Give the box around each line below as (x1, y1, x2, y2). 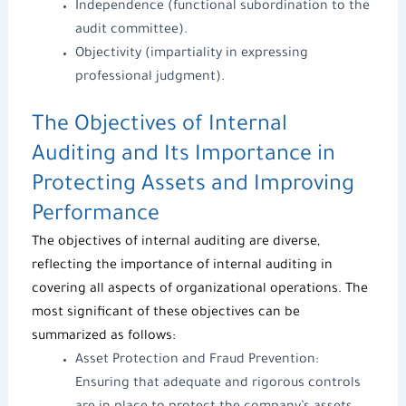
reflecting (31, 258, 96, 274)
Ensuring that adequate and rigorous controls (74, 376, 361, 391)
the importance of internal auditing (95, 258, 321, 274)
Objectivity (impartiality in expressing (74, 46, 308, 62)
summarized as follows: (31, 329, 176, 344)
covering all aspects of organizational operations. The (31, 282, 368, 297)
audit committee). (74, 23, 188, 38)
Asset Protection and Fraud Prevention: (74, 353, 319, 368)
